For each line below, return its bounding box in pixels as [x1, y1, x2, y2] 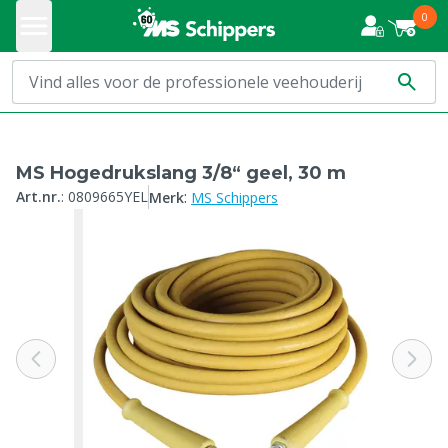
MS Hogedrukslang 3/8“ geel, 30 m [16, 162, 346, 184]
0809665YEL [68, 187, 148, 206]
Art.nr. [16, 187, 61, 206]
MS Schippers [191, 188, 278, 207]
